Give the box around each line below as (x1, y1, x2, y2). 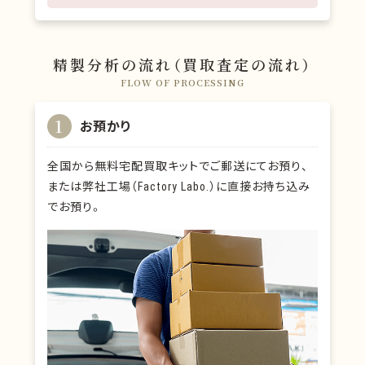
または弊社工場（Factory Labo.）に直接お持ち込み (46, 177, 310, 194)
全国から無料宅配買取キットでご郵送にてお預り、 (46, 156, 309, 174)
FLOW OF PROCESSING (120, 75, 244, 89)
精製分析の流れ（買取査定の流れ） (52, 53, 312, 75)
